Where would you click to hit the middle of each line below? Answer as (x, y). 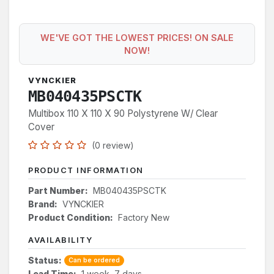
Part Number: (58, 190)
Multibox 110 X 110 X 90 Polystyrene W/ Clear (123, 113)
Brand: (43, 204)
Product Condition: (71, 217)
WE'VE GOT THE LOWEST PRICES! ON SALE (137, 37)
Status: (45, 260)
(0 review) (113, 145)
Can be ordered (94, 260)
